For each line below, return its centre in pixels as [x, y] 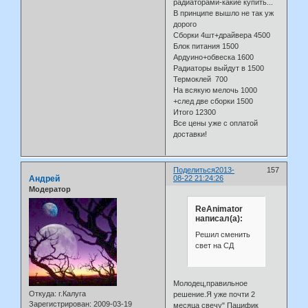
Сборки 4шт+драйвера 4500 [222, 35]
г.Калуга [71, 293]
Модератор [50, 189]
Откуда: [43, 293]
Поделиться [195, 170]
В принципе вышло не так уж [224, 13]
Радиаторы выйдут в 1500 [219, 68]
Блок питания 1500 [206, 46]
